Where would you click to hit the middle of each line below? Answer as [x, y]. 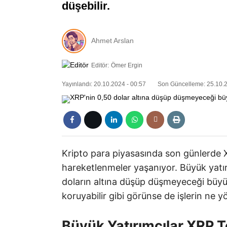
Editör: [100, 65]
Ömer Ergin [127, 65]
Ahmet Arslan [112, 41]
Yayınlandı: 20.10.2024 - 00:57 [104, 84]
